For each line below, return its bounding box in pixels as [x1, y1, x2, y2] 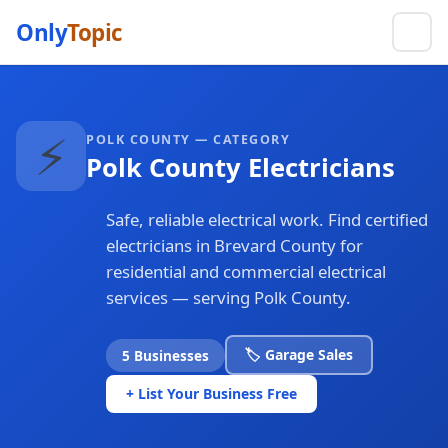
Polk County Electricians [86, 149, 395, 185]
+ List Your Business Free [126, 384, 297, 403]
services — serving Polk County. [106, 286, 351, 309]
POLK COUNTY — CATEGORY [86, 130, 290, 148]
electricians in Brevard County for [106, 234, 363, 257]
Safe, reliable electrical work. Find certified [106, 208, 428, 231]
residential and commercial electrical [106, 260, 386, 283]
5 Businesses [122, 345, 209, 365]
